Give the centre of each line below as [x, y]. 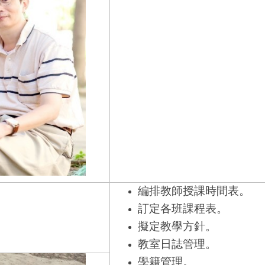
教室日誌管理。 [177, 244]
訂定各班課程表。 [182, 208]
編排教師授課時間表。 [194, 190]
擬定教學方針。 [177, 226]
